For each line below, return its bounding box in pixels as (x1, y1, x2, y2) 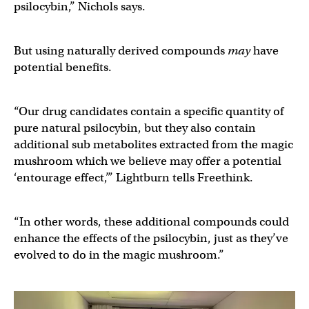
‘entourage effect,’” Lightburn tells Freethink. (14, 170, 253, 185)
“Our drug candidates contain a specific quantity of (14, 103, 283, 119)
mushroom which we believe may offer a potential (14, 153, 281, 168)
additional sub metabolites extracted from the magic (14, 137, 293, 152)
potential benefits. (14, 59, 114, 74)
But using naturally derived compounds (14, 43, 228, 58)
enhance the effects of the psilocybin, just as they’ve (14, 230, 288, 246)
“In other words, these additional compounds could (14, 214, 289, 229)
